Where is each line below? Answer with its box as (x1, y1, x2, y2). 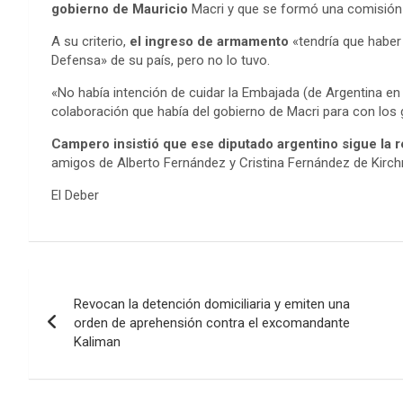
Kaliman (74, 333, 121, 350)
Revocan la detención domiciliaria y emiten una (74, 295, 350, 312)
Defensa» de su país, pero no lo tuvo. (51, 51, 270, 68)
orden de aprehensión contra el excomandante (74, 314, 350, 331)
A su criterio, (51, 32, 126, 49)
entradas (28, 341, 140, 376)
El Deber (51, 186, 99, 203)
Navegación (28, 267, 179, 302)
